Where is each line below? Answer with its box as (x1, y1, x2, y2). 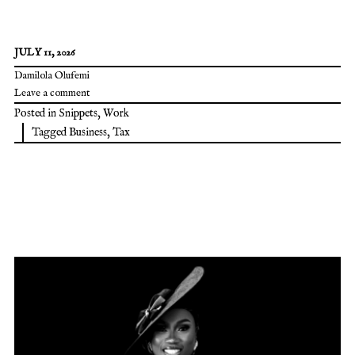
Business (69, 124, 107, 139)
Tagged (32, 124, 69, 139)
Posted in (14, 105, 59, 120)
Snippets (59, 105, 97, 120)
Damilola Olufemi (14, 68, 90, 82)
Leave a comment (14, 86, 90, 100)
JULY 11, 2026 (14, 45, 74, 59)
